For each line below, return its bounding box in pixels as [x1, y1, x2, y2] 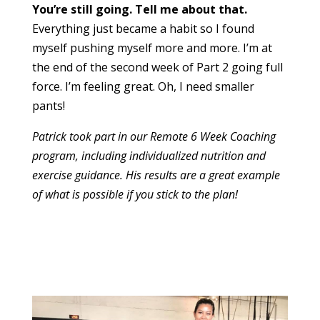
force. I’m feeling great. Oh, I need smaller [31, 79, 254, 95]
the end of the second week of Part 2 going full [31, 59, 283, 76]
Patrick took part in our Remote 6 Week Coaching [31, 129, 276, 145]
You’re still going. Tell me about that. [31, 1, 250, 18]
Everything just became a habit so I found [31, 21, 254, 37]
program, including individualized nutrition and [31, 148, 266, 164]
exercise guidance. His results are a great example [31, 167, 280, 184]
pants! [31, 98, 65, 114]
